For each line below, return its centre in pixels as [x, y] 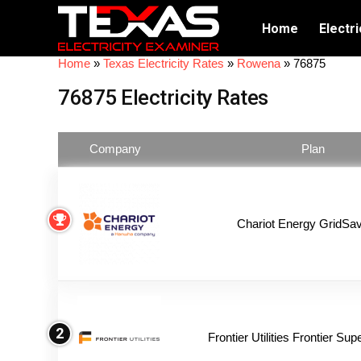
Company [115, 149]
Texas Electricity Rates [164, 63]
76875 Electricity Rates [163, 98]
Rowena [259, 63]
